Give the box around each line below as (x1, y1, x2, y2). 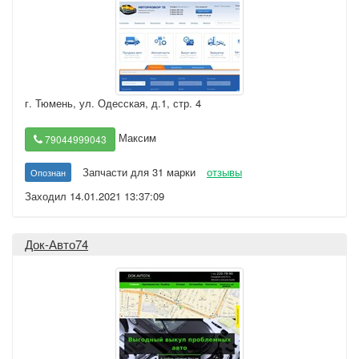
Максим (115, 130, 156, 146)
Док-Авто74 (25, 236, 88, 252)
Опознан (30, 166, 66, 179)
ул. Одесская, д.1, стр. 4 (79, 95, 201, 111)
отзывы (207, 164, 242, 179)
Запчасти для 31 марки (83, 164, 196, 179)
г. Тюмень (25, 95, 73, 111)
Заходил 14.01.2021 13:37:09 (25, 188, 164, 204)
